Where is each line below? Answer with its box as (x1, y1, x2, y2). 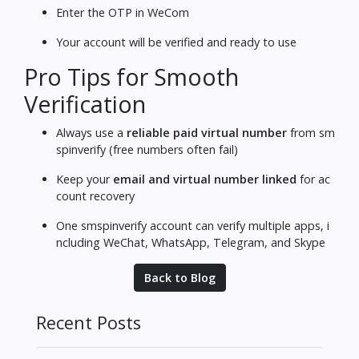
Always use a (56, 124, 127, 140)
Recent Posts (36, 310, 141, 334)
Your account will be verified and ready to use (56, 34, 296, 50)
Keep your (56, 171, 113, 187)
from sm (287, 124, 335, 140)
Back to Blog (143, 269, 216, 285)
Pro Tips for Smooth (24, 60, 239, 92)
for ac (296, 171, 330, 187)
